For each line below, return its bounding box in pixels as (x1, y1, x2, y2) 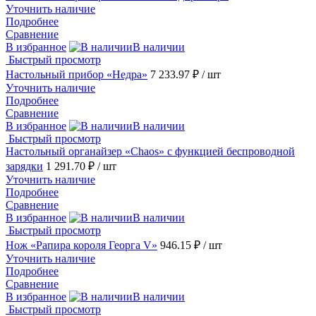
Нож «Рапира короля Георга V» (6, 239, 157, 252)
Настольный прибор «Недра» (6, 68, 147, 81)
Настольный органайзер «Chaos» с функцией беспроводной (6, 145, 295, 158)
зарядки (6, 160, 43, 173)
